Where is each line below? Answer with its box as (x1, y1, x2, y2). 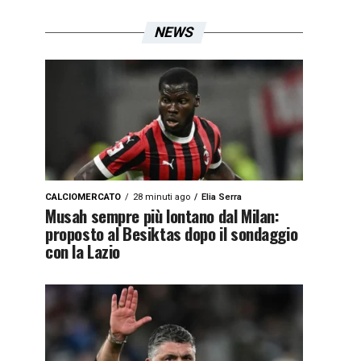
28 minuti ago (133, 192, 190, 202)
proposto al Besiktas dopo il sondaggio (45, 221, 298, 246)
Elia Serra (201, 192, 242, 202)
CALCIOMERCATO (45, 192, 121, 202)
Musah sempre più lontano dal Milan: (45, 203, 280, 228)
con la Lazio (45, 239, 121, 263)
